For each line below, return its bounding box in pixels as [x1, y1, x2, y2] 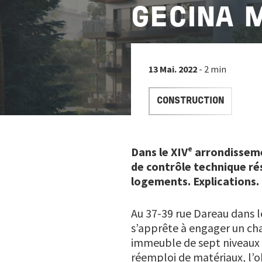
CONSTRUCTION [157, 97, 224, 105]
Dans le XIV [131, 144, 188, 159]
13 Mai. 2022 [149, 63, 199, 75]
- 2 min [199, 63, 226, 75]
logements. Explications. [131, 174, 259, 188]
